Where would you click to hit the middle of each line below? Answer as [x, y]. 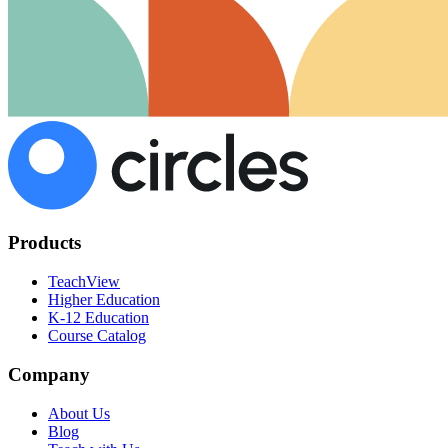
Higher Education [104, 300]
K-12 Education [98, 318]
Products [44, 243]
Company [49, 374]
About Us [79, 413]
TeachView [84, 282]
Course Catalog [97, 336]
